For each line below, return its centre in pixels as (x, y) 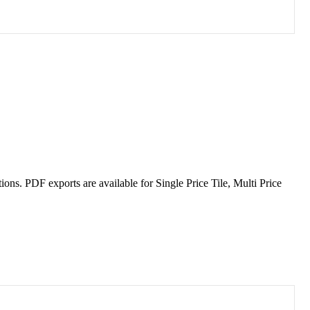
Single (170, 183)
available (118, 183)
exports (64, 183)
